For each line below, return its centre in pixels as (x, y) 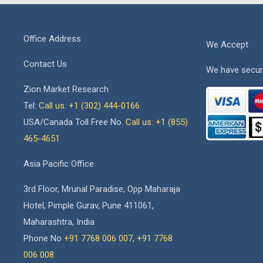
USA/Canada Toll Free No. (75, 122)
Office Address (52, 39)
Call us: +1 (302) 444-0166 (89, 106)
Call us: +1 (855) (157, 122)
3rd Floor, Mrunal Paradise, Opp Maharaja (102, 189)
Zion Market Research (66, 89)
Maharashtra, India (59, 222)
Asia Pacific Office (59, 164)
